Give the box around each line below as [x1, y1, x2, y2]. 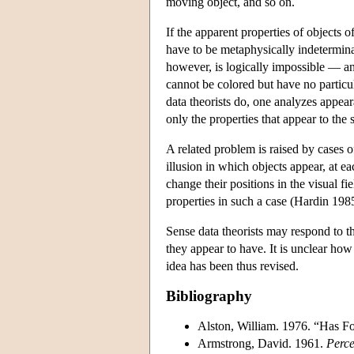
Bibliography [166, 287, 252, 304]
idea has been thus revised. [166, 258, 299, 273]
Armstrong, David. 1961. [198, 336, 326, 350]
